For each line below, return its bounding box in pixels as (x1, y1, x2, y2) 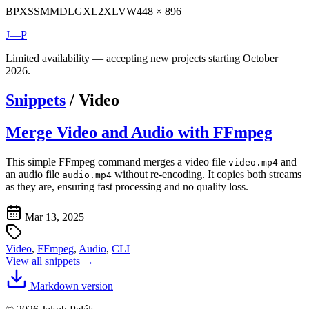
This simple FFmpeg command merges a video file (6, 155, 228, 168)
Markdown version (30, 279, 113, 292)
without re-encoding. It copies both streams (112, 168, 301, 180)
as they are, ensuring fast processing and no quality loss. (6, 180, 248, 192)
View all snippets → (6, 255, 94, 267)
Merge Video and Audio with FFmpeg (6, 123, 272, 141)
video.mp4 (228, 157, 278, 168)
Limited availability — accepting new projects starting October (6, 52, 278, 64)
